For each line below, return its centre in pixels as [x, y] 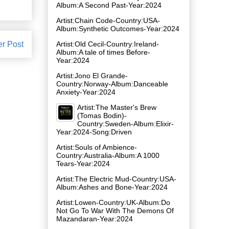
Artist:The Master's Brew [117, 107]
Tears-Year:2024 [83, 163]
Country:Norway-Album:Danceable [112, 84]
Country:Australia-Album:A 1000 [108, 155]
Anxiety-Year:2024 [86, 92]
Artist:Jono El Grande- [92, 75]
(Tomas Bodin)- [102, 115]
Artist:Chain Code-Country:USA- [108, 20]
